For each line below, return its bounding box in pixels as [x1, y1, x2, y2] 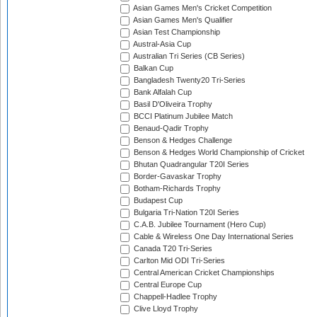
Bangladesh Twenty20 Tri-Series [132, 76, 246, 85]
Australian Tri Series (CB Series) [132, 52, 245, 61]
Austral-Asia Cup [132, 40, 191, 49]
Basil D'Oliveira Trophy [132, 100, 212, 109]
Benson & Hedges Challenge [132, 136, 232, 145]
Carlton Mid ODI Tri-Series [132, 256, 225, 265]
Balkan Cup [132, 64, 173, 73]
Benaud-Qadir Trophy [132, 124, 209, 133]
